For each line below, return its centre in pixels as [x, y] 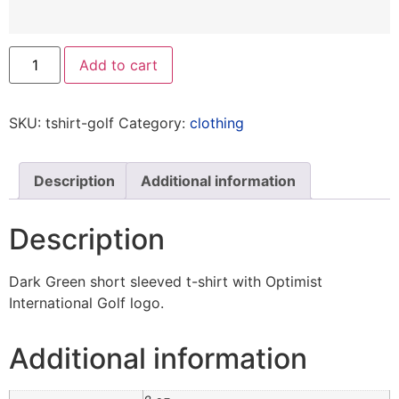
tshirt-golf [80, 123]
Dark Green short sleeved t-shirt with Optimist [166, 282]
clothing [217, 123]
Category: [154, 123]
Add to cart [119, 65]
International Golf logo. [86, 303]
